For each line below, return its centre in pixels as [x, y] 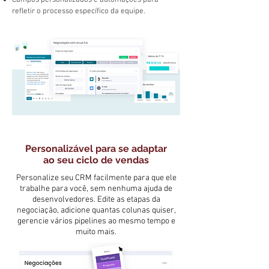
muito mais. [96, 232]
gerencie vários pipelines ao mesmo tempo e [96, 222]
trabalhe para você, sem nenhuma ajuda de [96, 189]
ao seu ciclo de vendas [96, 160]
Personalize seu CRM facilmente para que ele [96, 178]
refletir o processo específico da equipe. [79, 12]
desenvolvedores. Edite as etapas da [96, 200]
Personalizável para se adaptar [96, 149]
